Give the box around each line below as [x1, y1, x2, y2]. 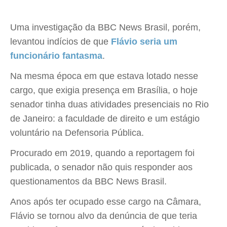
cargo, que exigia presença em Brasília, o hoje [10, 85, 198, 95]
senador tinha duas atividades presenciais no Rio [10, 99, 209, 109]
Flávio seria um [111, 36, 177, 47]
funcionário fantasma [10, 51, 102, 61]
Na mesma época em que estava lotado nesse [10, 71, 198, 81]
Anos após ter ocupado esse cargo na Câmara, [10, 197, 201, 207]
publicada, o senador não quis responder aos [10, 162, 193, 172]
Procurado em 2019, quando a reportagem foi [10, 148, 195, 158]
